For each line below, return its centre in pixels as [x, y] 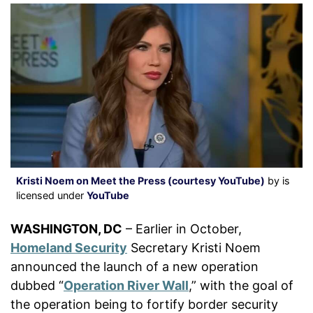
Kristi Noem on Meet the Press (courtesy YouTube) [140, 181]
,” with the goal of [241, 286]
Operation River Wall [126, 286]
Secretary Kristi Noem [194, 248]
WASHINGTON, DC [66, 229]
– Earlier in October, [182, 229]
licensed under [51, 196]
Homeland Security [69, 248]
